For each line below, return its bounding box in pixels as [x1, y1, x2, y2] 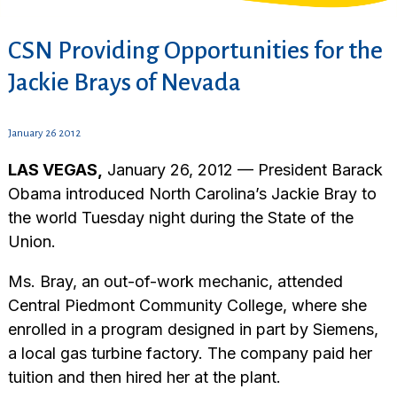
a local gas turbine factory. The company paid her [7, 344, 372, 363]
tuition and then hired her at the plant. [7, 368, 285, 387]
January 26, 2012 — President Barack [102, 160, 383, 180]
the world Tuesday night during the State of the [7, 208, 354, 228]
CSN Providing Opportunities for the [7, 37, 383, 65]
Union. [7, 232, 60, 252]
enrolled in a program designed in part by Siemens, [7, 320, 378, 339]
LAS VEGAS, [7, 160, 103, 180]
